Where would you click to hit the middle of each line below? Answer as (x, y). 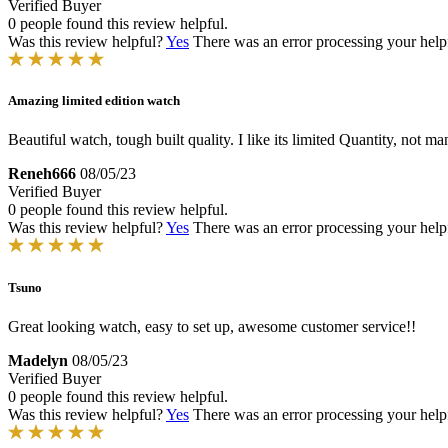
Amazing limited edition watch (94, 101)
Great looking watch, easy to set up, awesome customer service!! (212, 326)
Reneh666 (42, 174)
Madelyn (38, 360)
